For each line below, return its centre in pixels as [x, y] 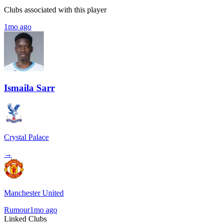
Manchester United [34, 193]
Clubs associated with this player [55, 10]
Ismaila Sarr [29, 88]
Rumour [17, 210]
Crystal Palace [26, 137]
